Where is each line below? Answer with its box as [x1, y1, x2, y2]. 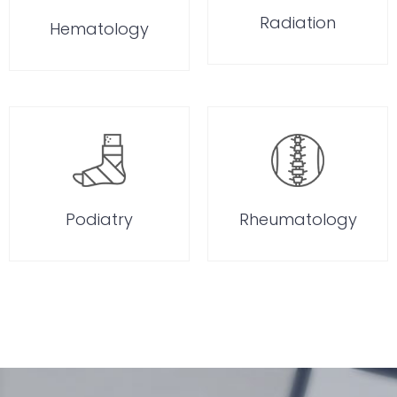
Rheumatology [238, 207, 357, 230]
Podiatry [66, 207, 133, 230]
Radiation [260, 12, 336, 35]
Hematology [50, 17, 149, 40]
